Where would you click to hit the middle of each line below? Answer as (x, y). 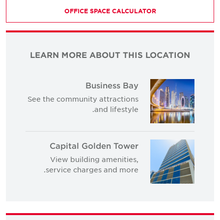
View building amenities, (101, 159)
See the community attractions (89, 98)
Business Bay (118, 85)
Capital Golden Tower (100, 145)
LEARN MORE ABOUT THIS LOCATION (116, 55)
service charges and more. (98, 169)
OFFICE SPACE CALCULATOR (116, 11)
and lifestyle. (123, 109)
